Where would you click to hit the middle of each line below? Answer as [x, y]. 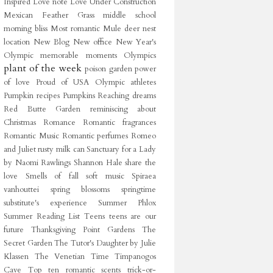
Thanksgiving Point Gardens [83, 230]
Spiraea [144, 176]
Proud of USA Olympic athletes [96, 82]
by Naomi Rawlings [37, 163]
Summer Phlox [127, 203]
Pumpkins [79, 96]
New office [92, 42]
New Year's [136, 42]
